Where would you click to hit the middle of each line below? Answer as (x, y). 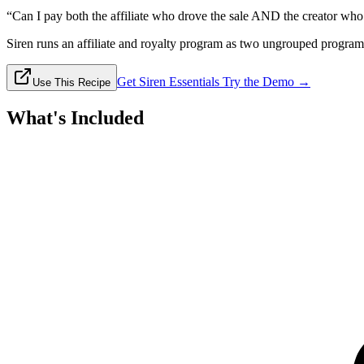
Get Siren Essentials (168, 81)
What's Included (75, 117)
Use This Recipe (71, 82)
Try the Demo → (265, 81)
